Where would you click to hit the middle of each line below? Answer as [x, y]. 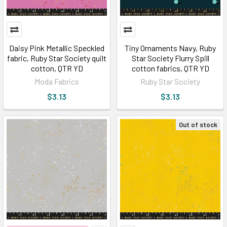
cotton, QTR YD [57, 68]
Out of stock [198, 124]
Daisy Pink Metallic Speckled [57, 48]
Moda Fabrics [57, 81]
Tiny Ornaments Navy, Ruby [170, 48]
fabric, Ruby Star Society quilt [57, 58]
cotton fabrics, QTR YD [170, 68]
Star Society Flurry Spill [170, 58]
